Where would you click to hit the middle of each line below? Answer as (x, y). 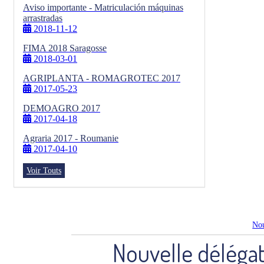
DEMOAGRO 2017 (62, 108)
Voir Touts (44, 171)
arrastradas (43, 18)
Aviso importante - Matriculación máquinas (103, 7)
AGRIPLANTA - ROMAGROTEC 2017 (102, 78)
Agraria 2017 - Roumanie (71, 138)
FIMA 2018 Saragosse (65, 48)
